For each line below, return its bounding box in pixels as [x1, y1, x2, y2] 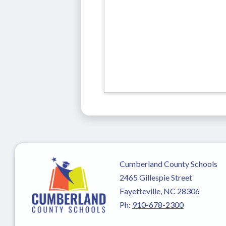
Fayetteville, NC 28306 [119, 186, 200, 196]
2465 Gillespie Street [119, 172, 192, 182]
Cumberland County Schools [119, 158, 217, 168]
